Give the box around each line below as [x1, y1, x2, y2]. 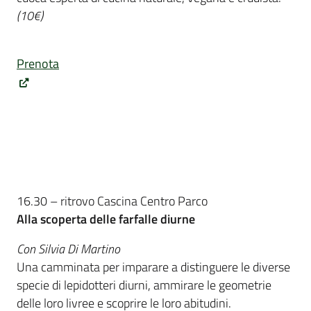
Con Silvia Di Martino [17, 239, 120, 258]
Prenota [17, 53, 59, 73]
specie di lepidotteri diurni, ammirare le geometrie [17, 275, 271, 294]
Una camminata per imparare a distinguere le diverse [17, 257, 290, 276]
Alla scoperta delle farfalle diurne [17, 210, 195, 229]
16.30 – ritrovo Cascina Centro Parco [17, 192, 210, 211]
